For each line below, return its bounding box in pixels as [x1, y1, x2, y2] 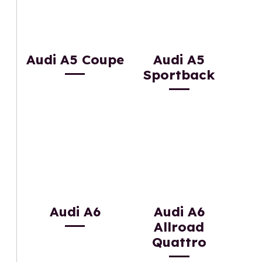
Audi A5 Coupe [26, 51, 124, 68]
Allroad [154, 218, 205, 235]
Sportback [143, 67, 215, 84]
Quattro [151, 233, 206, 250]
